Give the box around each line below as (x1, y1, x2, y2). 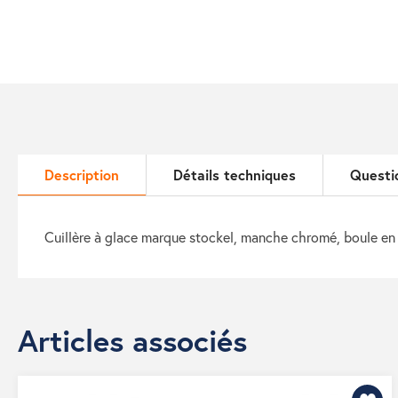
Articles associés (18, 321, 247, 360)
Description (44, 165, 119, 184)
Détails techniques (173, 165, 296, 184)
